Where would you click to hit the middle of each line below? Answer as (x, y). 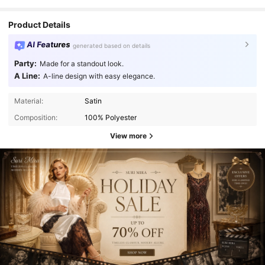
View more (128, 135)
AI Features (49, 45)
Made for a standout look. (81, 63)
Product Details (40, 24)
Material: (28, 101)
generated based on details (112, 46)
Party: (25, 63)
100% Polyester (111, 117)
